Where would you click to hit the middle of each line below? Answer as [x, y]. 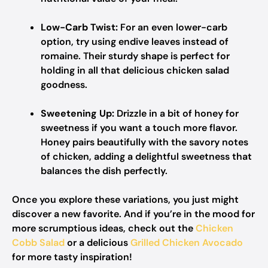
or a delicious [98, 243]
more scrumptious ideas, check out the [104, 228]
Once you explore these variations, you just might [125, 200]
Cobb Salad [38, 243]
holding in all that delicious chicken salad [135, 70]
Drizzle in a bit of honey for [176, 113]
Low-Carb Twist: [79, 27]
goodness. [64, 85]
